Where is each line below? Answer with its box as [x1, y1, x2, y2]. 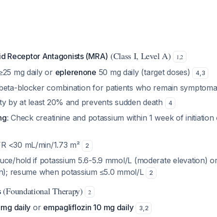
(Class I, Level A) [108, 50, 173, 62]
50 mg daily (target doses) [96, 67, 193, 77]
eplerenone [55, 67, 96, 77]
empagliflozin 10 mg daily [43, 202, 134, 212]
